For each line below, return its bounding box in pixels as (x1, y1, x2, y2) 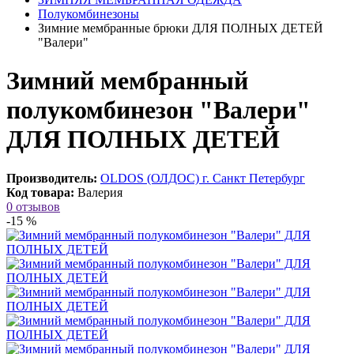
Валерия (77, 185, 122, 199)
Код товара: (6, 185, 74, 199)
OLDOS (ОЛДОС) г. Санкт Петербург (100, 171, 305, 185)
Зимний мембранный (6, 66, 248, 96)
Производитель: (6, 171, 97, 185)
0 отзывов (6, 199, 60, 213)
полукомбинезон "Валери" (6, 96, 311, 125)
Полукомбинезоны (38, 7, 139, 21)
